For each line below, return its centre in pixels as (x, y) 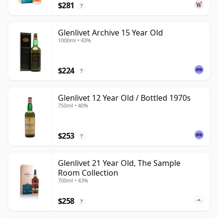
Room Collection (88, 173)
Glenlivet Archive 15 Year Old (110, 33)
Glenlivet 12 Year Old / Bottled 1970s (124, 98)
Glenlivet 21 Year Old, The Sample (119, 163)
